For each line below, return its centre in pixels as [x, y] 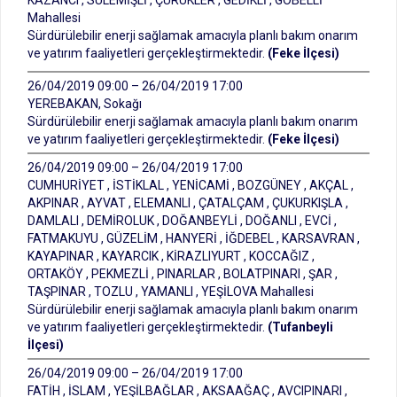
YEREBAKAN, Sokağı [85, 104]
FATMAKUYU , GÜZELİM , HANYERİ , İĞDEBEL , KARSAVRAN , [194, 238]
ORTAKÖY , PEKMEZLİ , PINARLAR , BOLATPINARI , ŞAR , [183, 274]
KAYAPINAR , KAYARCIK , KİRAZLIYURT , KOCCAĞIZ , [171, 256]
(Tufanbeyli [300, 327]
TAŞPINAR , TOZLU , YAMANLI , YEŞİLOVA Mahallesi [171, 292]
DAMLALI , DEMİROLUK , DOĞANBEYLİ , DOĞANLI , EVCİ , [182, 221]
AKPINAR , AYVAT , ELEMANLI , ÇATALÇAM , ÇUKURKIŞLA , [188, 203]
